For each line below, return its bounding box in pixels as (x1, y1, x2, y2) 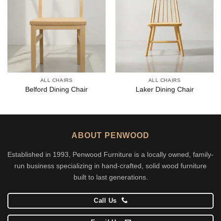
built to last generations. (73, 173, 148, 181)
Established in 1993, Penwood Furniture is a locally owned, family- (7, 150, 214, 158)
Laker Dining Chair (135, 85, 194, 93)
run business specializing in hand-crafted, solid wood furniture (14, 161, 207, 170)
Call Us (94, 196, 117, 204)
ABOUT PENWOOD (72, 131, 149, 140)
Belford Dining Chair (25, 85, 88, 93)
